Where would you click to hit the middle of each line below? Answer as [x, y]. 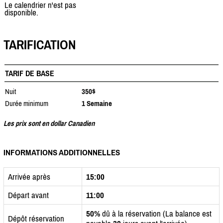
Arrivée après [29, 176]
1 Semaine [97, 103]
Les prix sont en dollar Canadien [49, 123]
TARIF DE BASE [30, 73]
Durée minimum [27, 103]
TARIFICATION [40, 45]
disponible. [21, 13]
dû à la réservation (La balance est [156, 213]
